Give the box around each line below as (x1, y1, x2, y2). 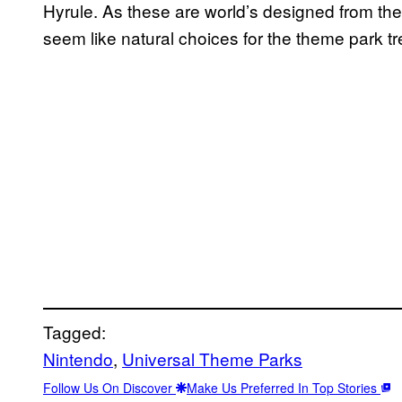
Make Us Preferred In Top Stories (187, 378, 380, 397)
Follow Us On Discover (43, 378, 176, 397)
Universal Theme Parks (122, 345, 302, 371)
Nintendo (43, 345, 113, 371)
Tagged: (43, 319, 106, 344)
